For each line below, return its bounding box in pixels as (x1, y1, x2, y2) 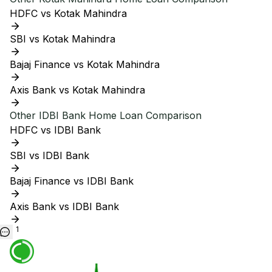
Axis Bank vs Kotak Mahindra (10, 84, 145, 96)
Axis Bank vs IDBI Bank (10, 200, 119, 212)
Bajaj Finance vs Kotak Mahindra (10, 58, 160, 70)
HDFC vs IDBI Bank (10, 124, 101, 136)
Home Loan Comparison (86, 109, 202, 121)
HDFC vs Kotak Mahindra (10, 7, 127, 19)
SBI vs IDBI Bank (10, 149, 89, 161)
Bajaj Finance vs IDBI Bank (10, 175, 134, 187)
